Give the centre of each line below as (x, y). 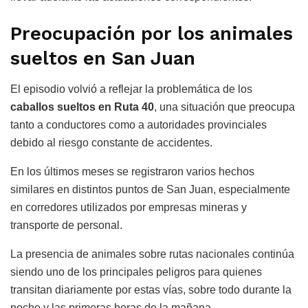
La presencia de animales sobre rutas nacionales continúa (152, 254)
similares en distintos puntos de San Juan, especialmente (150, 189)
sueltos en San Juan (103, 59)
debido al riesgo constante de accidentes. (111, 142)
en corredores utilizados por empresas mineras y (129, 207)
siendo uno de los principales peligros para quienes (136, 272)
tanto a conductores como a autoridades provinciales (139, 124)
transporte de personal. (66, 225)
